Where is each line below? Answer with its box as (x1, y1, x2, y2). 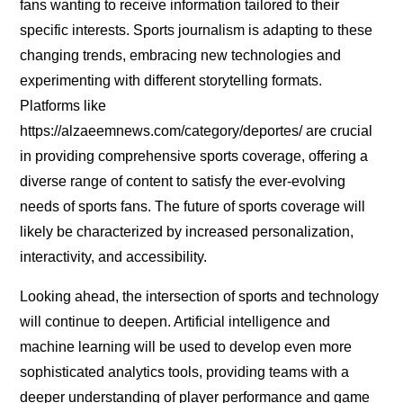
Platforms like (20, 98, 107, 114)
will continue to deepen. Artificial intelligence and (20, 314, 331, 330)
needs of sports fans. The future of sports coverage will (20, 199, 366, 215)
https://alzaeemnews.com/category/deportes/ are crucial (20, 123, 373, 139)
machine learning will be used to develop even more (20, 339, 353, 355)
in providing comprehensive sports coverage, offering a (20, 148, 369, 165)
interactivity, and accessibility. (20, 249, 208, 265)
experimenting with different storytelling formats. (20, 73, 323, 89)
